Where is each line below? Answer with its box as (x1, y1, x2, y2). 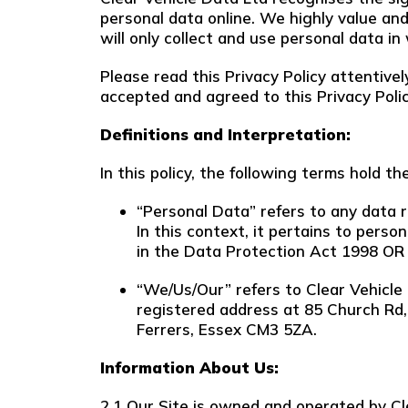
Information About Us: (100, 358, 279, 377)
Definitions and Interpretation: (100, 125, 351, 144)
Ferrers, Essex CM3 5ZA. (137, 320, 317, 339)
